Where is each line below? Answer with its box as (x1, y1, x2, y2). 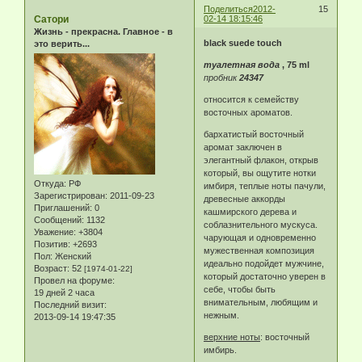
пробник (204, 72, 240, 82)
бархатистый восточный (204, 128, 305, 139)
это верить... (34, 39, 90, 48)
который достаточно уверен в (204, 271, 326, 281)
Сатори (34, 14, 69, 25)
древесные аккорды (204, 193, 286, 204)
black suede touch (204, 37, 283, 48)
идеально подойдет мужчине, (204, 258, 325, 268)
